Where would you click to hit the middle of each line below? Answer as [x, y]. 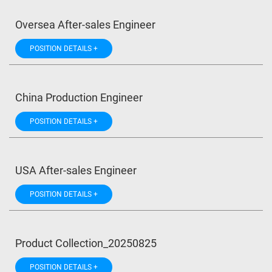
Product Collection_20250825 [86, 243]
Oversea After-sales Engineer [85, 25]
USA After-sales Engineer [76, 170]
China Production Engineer [79, 97]
